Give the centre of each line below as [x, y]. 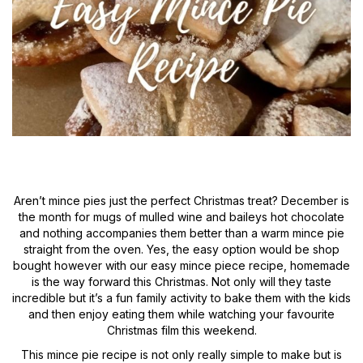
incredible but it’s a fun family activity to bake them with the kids [181, 297]
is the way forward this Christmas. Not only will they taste [181, 281]
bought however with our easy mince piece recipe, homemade [181, 265]
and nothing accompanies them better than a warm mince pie [181, 233]
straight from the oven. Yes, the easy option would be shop [181, 249]
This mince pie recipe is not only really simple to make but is [181, 354]
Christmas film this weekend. [181, 330]
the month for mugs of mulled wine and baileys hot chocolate [181, 216]
